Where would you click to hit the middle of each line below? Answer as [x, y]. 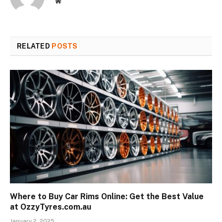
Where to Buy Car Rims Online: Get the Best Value [107, 197]
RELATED [34, 46]
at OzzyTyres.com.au [51, 207]
